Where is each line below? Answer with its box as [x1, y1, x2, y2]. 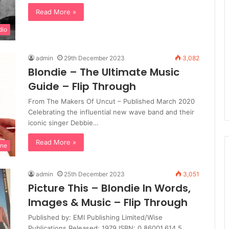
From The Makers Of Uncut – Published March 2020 [28, 97, 195, 106]
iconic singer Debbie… [28, 119, 99, 127]
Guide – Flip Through [28, 79, 136, 94]
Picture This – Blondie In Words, [28, 181, 191, 196]
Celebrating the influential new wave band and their [28, 108, 194, 117]
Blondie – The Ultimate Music [28, 65, 179, 80]
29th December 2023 [64, 54, 125, 62]
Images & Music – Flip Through [28, 195, 188, 210]
